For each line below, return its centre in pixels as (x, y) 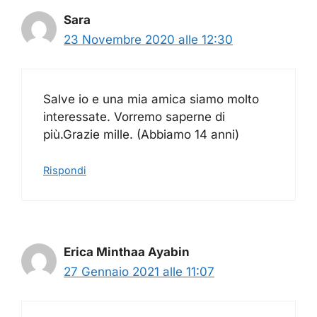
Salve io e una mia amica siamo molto (151, 99)
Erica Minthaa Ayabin (127, 252)
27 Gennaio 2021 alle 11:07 (139, 272)
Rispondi (65, 171)
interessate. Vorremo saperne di (134, 116)
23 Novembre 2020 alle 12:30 (148, 40)
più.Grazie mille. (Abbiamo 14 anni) (141, 134)
